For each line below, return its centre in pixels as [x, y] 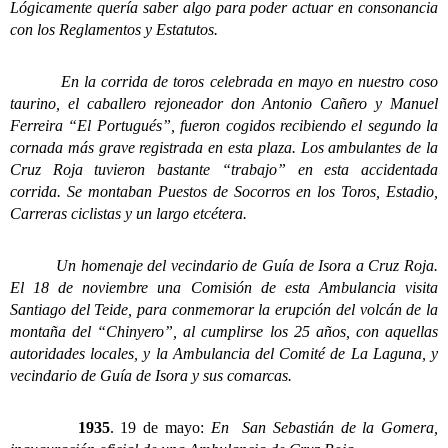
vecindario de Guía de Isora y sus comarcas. [151, 376]
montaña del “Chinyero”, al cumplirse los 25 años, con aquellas [224, 332]
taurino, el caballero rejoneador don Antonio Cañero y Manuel [224, 104]
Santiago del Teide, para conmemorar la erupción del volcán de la [224, 310]
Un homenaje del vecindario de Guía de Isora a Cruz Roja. [224, 266]
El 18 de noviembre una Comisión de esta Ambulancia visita [224, 288]
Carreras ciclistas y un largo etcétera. [128, 214]
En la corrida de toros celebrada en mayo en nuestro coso [224, 82]
